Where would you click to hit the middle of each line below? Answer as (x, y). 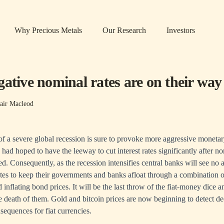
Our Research (124, 30)
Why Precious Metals (48, 30)
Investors (181, 30)
